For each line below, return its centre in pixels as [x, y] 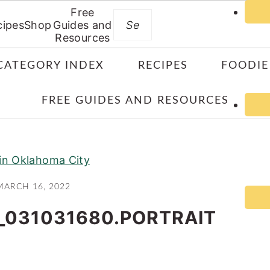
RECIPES [163, 66]
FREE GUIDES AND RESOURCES [135, 101]
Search [162, 15]
